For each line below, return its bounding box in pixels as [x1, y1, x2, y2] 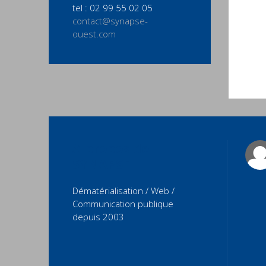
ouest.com [72, 28, 116, 40]
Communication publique [72, 198, 173, 210]
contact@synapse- [72, 15, 148, 27]
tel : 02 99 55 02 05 [72, 2, 153, 14]
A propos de [72, 139, 149, 157]
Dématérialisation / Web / [72, 185, 175, 197]
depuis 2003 [72, 211, 124, 223]
